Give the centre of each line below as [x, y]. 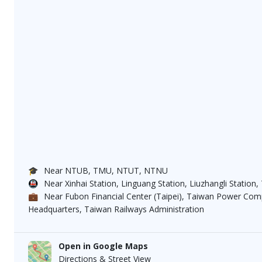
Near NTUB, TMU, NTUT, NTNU [105, 170]
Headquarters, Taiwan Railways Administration [116, 209]
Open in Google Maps [103, 246]
